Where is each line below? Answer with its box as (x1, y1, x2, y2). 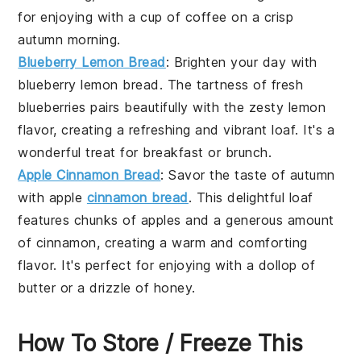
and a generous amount (180, 211, 334, 228)
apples (140, 211, 181, 228)
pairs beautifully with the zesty (85, 98, 288, 115)
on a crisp (226, 8, 294, 25)
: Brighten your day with (165, 53, 317, 70)
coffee (185, 8, 227, 25)
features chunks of (18, 211, 141, 228)
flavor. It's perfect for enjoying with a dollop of (18, 256, 316, 273)
